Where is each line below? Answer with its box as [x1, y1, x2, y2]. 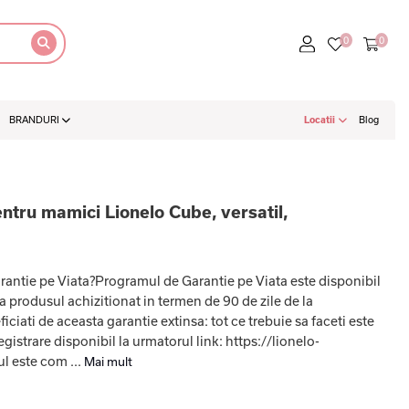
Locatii [304, 114, 338, 125]
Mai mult [84, 354, 132, 369]
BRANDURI [9, 114, 61, 125]
